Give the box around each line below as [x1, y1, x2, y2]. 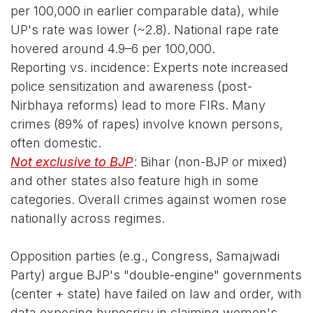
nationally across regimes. [10, 211, 165, 226]
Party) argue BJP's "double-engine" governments [10, 268, 302, 283]
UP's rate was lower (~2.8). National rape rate [10, 22, 279, 38]
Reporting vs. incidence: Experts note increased [10, 60, 289, 75]
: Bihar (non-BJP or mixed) [133, 154, 287, 170]
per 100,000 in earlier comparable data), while [10, 3, 279, 19]
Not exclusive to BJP [10, 154, 133, 170]
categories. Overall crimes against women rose [10, 192, 286, 208]
